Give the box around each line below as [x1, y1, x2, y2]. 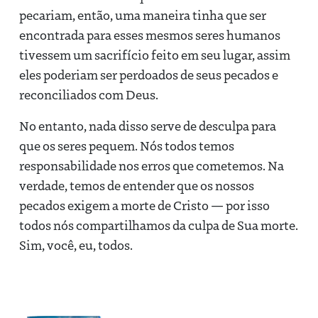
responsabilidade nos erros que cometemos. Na [19, 156, 284, 174]
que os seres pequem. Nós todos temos [19, 136, 234, 154]
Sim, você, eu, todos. [19, 236, 139, 253]
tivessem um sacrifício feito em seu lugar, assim [19, 45, 290, 63]
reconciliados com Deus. [19, 85, 158, 103]
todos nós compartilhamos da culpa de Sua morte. [19, 216, 298, 234]
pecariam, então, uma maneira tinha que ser [19, 6, 266, 23]
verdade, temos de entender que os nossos [19, 176, 254, 194]
